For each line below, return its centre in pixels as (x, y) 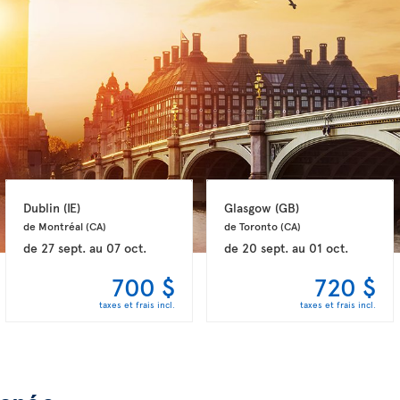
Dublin (44, 207)
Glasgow (250, 207)
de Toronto (253, 225)
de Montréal (55, 225)
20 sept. (266, 247)
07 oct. (127, 247)
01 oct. (329, 247)
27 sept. (64, 247)
